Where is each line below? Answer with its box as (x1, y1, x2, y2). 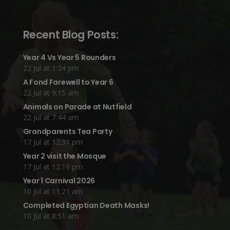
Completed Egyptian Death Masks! (23, 200, 149, 211)
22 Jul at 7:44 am (23, 112, 79, 123)
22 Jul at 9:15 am (23, 88, 79, 98)
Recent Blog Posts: (23, 27, 119, 43)
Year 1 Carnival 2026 (23, 176, 95, 186)
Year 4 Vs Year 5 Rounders (23, 52, 116, 63)
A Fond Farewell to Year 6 (23, 77, 113, 88)
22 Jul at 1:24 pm (23, 63, 79, 73)
